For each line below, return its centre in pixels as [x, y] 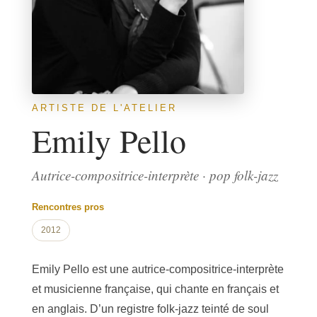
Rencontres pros [68, 207]
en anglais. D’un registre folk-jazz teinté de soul [150, 309]
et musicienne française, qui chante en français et [155, 289]
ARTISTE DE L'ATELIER [104, 108]
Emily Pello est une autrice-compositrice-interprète [157, 269]
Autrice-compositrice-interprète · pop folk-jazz [155, 175]
